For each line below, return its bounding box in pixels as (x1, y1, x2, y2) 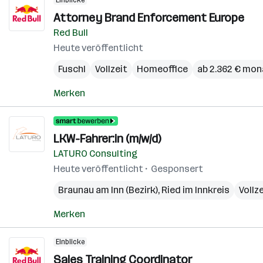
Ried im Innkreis (161, 184, 230, 195)
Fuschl (58, 63, 86, 75)
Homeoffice (137, 63, 188, 75)
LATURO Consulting (53, 148, 137, 159)
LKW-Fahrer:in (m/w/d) (53, 131, 161, 146)
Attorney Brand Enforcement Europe (53, 11, 244, 25)
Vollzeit (95, 63, 127, 75)
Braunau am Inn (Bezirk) (58, 184, 158, 195)
